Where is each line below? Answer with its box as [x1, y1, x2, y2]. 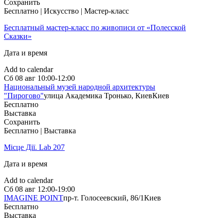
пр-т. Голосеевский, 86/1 [63, 194, 144, 202]
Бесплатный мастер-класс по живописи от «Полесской [4, 23, 186, 32]
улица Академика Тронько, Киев [44, 91, 152, 100]
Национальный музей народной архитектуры [4, 83, 155, 91]
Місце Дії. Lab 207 [4, 143, 65, 152]
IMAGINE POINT [4, 194, 63, 202]
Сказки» [4, 32, 32, 41]
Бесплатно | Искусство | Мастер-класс [4, 7, 129, 16]
